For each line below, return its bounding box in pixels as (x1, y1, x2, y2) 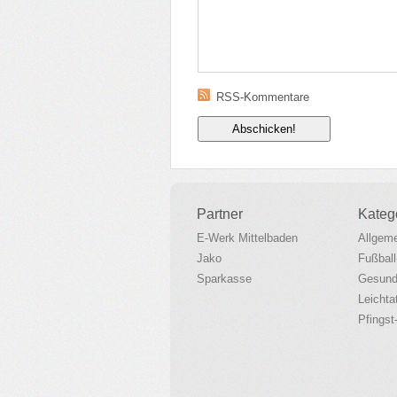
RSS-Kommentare (216, 90, 309, 104)
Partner (197, 206, 243, 222)
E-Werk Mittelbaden (197, 231, 298, 245)
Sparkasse (197, 272, 252, 285)
